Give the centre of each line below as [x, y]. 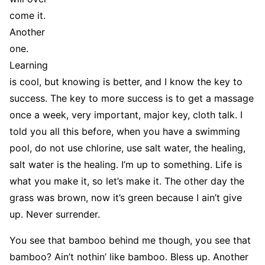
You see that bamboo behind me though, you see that [130, 240]
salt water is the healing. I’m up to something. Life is [126, 164]
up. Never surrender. [55, 214]
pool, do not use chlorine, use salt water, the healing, [127, 148]
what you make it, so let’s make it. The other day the [127, 181]
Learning [29, 65]
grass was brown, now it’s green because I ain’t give [126, 197]
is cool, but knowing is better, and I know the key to [126, 81]
